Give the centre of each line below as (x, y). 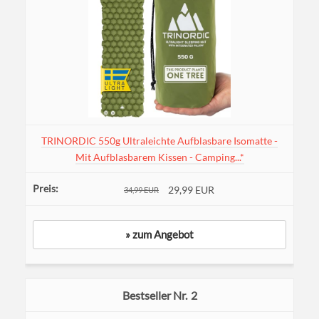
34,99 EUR (141, 190)
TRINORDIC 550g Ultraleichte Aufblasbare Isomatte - (159, 141)
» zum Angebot (159, 235)
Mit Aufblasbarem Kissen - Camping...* (159, 157)
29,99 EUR (191, 190)
